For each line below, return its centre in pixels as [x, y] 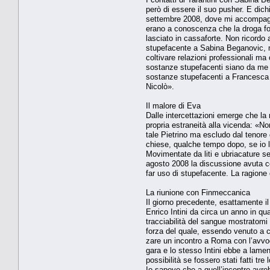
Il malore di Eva [173, 105]
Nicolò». [160, 86]
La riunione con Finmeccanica [198, 192]
